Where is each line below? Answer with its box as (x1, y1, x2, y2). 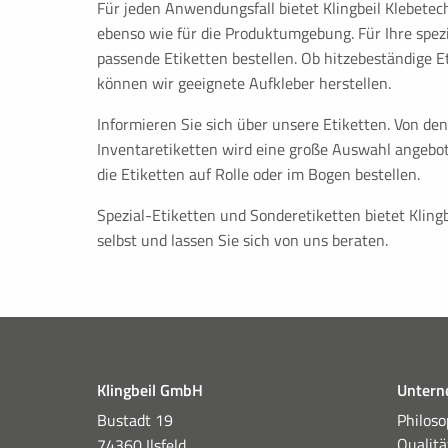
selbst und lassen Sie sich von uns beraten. (97, 228, 388, 252)
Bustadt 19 (97, 408, 173, 432)
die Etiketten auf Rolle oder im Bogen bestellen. (97, 162, 420, 186)
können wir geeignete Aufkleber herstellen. (97, 71, 391, 95)
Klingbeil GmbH (97, 378, 203, 402)
